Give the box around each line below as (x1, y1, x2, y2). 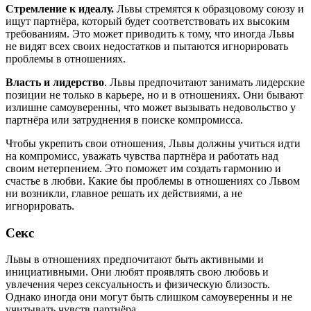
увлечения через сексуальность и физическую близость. (6, 278, 270, 291)
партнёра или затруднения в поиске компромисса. (6, 114, 243, 126)
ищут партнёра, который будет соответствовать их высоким (6, 15, 289, 28)
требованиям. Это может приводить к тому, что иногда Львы (6, 28, 294, 40)
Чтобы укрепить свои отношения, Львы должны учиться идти (6, 137, 301, 150)
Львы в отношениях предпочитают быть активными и (6, 253, 264, 266)
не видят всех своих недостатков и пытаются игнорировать (6, 40, 288, 53)
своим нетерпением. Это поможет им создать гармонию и (6, 162, 281, 175)
